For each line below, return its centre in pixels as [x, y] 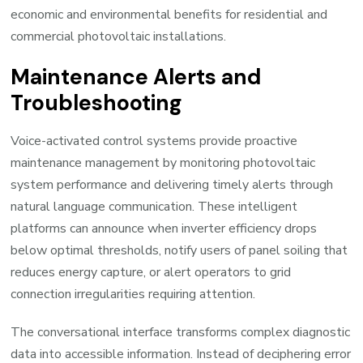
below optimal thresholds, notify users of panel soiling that [179, 250]
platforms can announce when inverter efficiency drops [164, 228]
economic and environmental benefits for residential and [169, 14]
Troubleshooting [97, 102]
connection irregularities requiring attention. [133, 294]
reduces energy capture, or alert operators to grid [151, 272]
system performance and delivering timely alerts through [172, 184]
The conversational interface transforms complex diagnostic [181, 332]
